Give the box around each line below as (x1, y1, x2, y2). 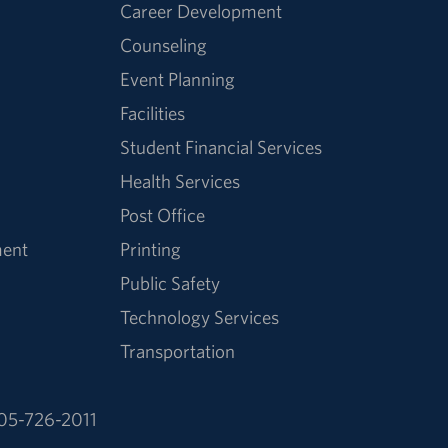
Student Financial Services (120, 134, 323, 159)
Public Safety (120, 270, 221, 295)
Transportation (120, 338, 236, 363)
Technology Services (120, 304, 280, 329)
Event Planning (120, 66, 236, 91)
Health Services (120, 168, 241, 193)
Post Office (120, 202, 206, 227)
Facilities (120, 100, 186, 125)
